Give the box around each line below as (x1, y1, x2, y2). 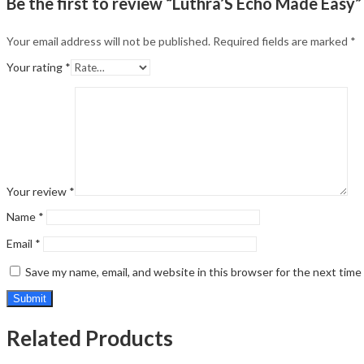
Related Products (6, 324, 173, 351)
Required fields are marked (213, 34, 350, 49)
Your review (6, 184, 69, 199)
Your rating (6, 60, 65, 75)
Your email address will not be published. (6, 34, 210, 49)
